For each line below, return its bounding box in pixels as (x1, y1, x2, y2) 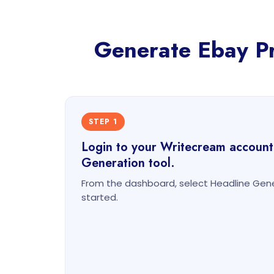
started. (81, 191, 118, 204)
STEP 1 (89, 116, 117, 127)
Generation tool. (81, 154, 175, 172)
